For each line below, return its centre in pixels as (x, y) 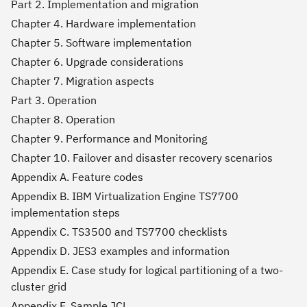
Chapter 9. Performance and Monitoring (109, 139)
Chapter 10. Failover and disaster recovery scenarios (142, 158)
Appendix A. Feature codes (77, 177)
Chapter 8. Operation (63, 120)
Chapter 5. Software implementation (101, 43)
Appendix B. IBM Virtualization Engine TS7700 (125, 196)
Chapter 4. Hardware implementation (103, 24)
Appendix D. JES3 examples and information (120, 251)
